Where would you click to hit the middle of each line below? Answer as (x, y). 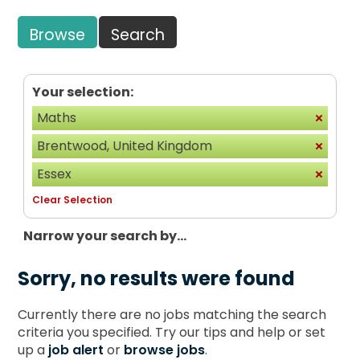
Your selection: (83, 92)
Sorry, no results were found (157, 278)
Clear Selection (73, 199)
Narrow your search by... (105, 235)
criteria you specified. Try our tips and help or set (172, 332)
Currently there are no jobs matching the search (172, 314)
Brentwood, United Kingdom (125, 145)
